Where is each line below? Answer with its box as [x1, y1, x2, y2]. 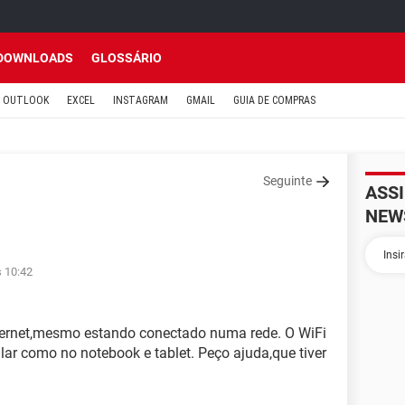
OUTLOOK [3, 94, 49, 107]
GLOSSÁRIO [91, 51, 162, 65]
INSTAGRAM [113, 94, 168, 107]
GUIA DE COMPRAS [233, 94, 316, 107]
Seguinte [263, 174, 312, 188]
